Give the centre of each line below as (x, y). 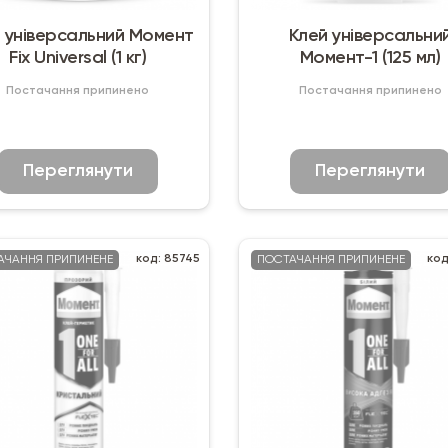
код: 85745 (167, 258)
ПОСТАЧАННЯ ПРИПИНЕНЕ (330, 259)
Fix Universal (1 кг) (78, 57)
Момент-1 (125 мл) (370, 57)
